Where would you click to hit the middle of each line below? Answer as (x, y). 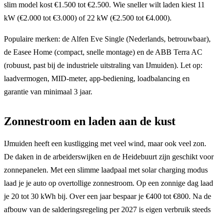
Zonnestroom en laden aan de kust (90, 121)
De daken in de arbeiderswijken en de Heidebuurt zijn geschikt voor (109, 156)
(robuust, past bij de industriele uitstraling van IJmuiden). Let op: (103, 65)
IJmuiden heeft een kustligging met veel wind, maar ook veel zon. (105, 143)
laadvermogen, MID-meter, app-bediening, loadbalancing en (97, 78)
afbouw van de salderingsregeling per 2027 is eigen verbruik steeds (107, 209)
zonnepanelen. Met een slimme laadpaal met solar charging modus (106, 170)
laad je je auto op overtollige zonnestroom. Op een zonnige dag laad (109, 183)
